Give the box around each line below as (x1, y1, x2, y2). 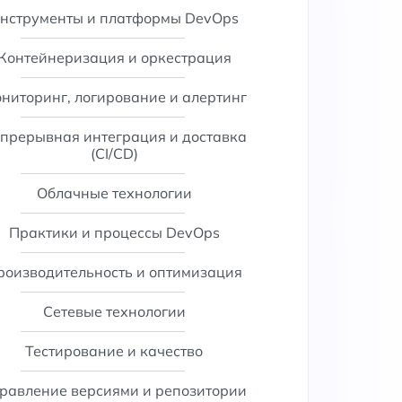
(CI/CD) (90, 144, 138, 162)
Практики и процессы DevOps (8, 223, 220, 241)
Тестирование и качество (25, 342, 204, 360)
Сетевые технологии (42, 302, 186, 320)
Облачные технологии (36, 184, 192, 202)
